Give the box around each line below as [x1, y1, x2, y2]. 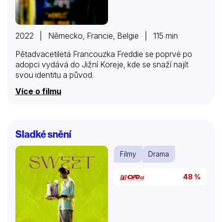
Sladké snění [15, 128, 71, 141]
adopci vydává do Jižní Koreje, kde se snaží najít [15, 59, 188, 70]
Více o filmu [15, 86, 61, 97]
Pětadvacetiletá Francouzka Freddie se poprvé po [15, 49, 192, 59]
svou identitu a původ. [15, 70, 94, 80]
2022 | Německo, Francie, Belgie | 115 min [15, 31, 178, 41]
